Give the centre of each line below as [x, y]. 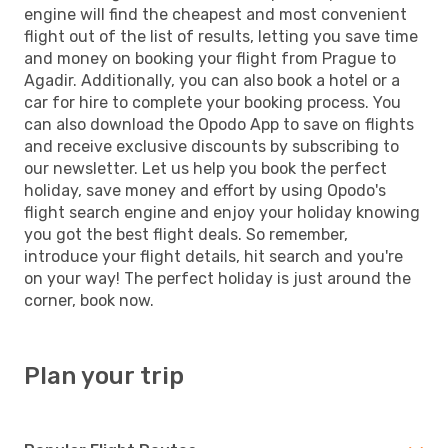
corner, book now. [89, 300]
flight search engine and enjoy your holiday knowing [222, 212]
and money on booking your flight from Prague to [210, 58]
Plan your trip [104, 375]
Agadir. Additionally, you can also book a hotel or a [212, 80]
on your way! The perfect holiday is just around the [217, 278]
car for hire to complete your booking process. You [212, 102]
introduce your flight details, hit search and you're [213, 256]
